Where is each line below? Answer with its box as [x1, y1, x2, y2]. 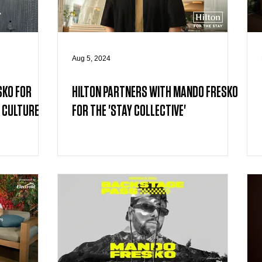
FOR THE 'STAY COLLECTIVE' [72, 104, 186, 119]
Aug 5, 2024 [72, 54, 111, 63]
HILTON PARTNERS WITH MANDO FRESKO [72, 85, 238, 100]
